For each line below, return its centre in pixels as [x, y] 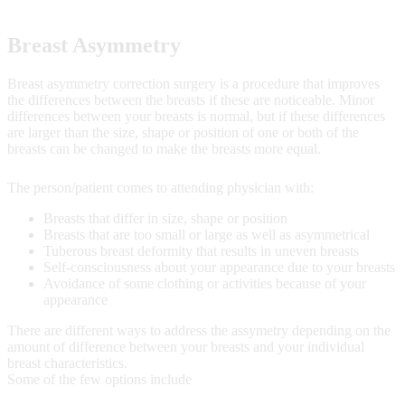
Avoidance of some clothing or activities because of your [205, 283]
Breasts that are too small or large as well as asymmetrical [207, 234]
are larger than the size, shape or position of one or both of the [183, 132]
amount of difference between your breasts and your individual [186, 346]
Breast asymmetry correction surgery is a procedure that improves [193, 83]
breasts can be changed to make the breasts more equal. [164, 148]
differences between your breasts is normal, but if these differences [196, 116]
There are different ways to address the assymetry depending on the [199, 330]
